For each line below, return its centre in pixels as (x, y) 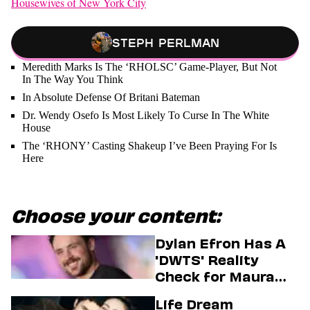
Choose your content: (116, 217)
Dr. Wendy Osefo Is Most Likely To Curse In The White (146, 115)
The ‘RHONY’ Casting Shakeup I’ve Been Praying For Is (149, 146)
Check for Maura (215, 277)
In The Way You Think (73, 79)
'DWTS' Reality (207, 260)
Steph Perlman (165, 42)
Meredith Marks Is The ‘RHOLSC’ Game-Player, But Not (149, 67)
